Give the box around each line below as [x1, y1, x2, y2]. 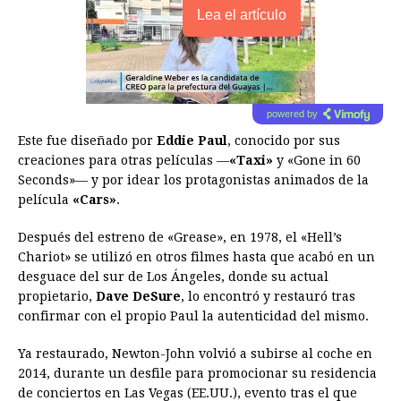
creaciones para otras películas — [18, 153, 229, 168]
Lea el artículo [197, 7, 286, 23]
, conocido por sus [227, 133, 340, 149]
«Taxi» [229, 153, 277, 168]
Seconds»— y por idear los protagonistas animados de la [18, 173, 369, 188]
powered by [266, 108, 318, 120]
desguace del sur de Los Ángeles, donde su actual [18, 269, 328, 285]
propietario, [18, 289, 96, 304]
